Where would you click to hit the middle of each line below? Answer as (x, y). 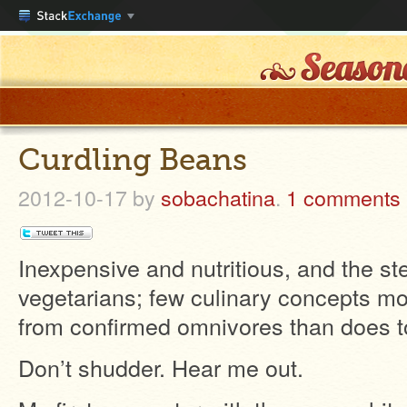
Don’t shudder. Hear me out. (161, 367)
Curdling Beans (133, 159)
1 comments (343, 197)
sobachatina (218, 197)
